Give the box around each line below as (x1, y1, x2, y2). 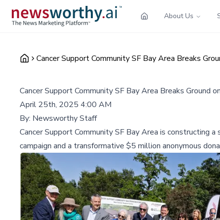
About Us (164, 11, 193, 21)
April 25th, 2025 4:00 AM (20, 99, 111, 110)
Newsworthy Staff (32, 112, 97, 124)
